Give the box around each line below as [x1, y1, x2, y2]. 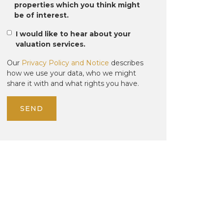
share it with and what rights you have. [6, 79, 139, 88]
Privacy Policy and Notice [21, 58, 109, 68]
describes [110, 58, 143, 68]
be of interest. [14, 11, 69, 20]
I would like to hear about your [16, 29, 131, 39]
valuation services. [16, 40, 86, 49]
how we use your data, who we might [6, 69, 136, 78]
